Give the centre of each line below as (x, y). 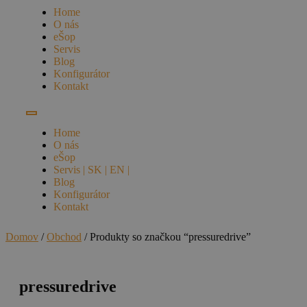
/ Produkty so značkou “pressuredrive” (166, 236)
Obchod (64, 236)
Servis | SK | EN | (91, 169)
